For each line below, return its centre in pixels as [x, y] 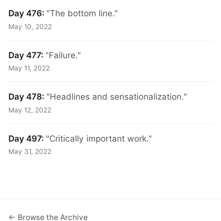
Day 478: [28, 97]
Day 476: [28, 13]
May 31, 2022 [30, 152]
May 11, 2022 [29, 68]
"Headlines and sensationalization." [117, 97]
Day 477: [27, 55]
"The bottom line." [82, 13]
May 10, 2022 [30, 26]
